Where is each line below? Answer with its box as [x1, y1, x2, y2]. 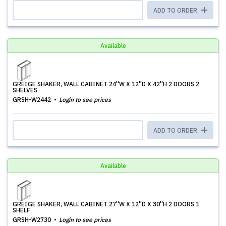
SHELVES [13, 86, 37, 94]
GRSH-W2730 [13, 216, 52, 223]
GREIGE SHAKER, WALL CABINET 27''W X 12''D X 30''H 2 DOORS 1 [13, 200, 199, 208]
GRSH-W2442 [13, 96, 52, 103]
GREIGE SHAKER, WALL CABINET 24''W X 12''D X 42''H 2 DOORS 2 [13, 80, 199, 88]
